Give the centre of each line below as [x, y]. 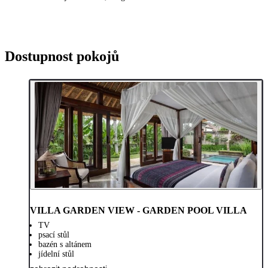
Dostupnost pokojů [62, 57]
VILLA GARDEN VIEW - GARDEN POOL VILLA [138, 211]
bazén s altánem [65, 245]
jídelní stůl [56, 254]
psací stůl [54, 235]
